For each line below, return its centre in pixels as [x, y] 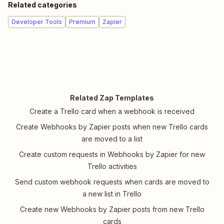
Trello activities [112, 166]
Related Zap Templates [112, 98]
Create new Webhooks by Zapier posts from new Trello [112, 209]
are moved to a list [112, 139]
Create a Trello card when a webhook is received [112, 111]
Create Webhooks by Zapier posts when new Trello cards [112, 127]
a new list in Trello [112, 194]
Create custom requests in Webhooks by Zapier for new [112, 154]
